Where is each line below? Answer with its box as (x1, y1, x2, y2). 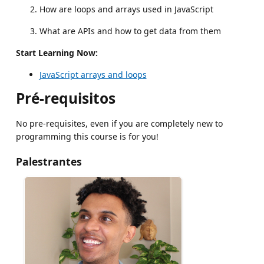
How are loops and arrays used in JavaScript (39, 3, 213, 15)
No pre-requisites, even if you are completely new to (15, 117, 223, 129)
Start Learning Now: (15, 47, 98, 58)
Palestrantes (15, 154, 82, 169)
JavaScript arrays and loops (39, 68, 147, 80)
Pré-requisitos (15, 88, 115, 108)
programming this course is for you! (15, 130, 159, 142)
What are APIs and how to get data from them (39, 25, 221, 37)
